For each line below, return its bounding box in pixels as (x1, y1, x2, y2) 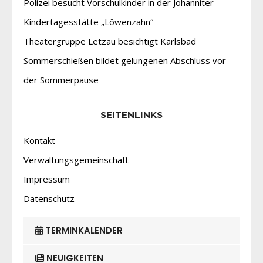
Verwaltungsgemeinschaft (23, 154, 129, 166)
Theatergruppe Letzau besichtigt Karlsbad (23, 35, 196, 48)
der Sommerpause (23, 74, 99, 86)
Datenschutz (23, 193, 75, 205)
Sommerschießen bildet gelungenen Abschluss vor (23, 55, 226, 67)
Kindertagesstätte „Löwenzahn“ (23, 16, 153, 28)
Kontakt (23, 134, 55, 147)
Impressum (23, 173, 70, 186)
